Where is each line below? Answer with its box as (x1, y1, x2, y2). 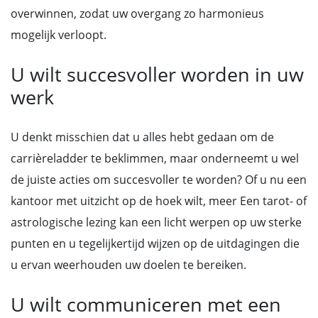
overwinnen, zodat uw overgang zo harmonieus (11, 6, 264, 21)
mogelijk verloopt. (11, 27, 106, 43)
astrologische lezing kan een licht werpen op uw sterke (11, 214, 302, 230)
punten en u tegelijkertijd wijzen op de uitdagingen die (11, 236, 300, 251)
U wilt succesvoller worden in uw (11, 61, 304, 87)
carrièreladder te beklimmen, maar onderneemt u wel (11, 150, 299, 166)
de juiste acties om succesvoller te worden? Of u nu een (11, 172, 307, 187)
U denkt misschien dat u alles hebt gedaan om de (11, 129, 274, 145)
